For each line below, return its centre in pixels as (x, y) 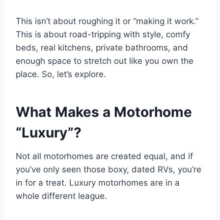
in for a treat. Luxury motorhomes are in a (98, 183)
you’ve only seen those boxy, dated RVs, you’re (109, 170)
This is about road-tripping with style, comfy (103, 35)
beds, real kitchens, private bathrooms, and (102, 48)
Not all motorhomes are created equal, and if (104, 156)
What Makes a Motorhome (104, 112)
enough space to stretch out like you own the (105, 61)
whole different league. (61, 196)
